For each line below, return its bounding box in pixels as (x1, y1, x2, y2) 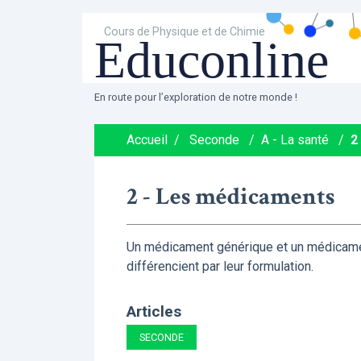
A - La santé (261, 132, 329, 147)
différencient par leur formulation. (127, 259, 313, 274)
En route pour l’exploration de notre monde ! (94, 91, 297, 103)
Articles (127, 302, 181, 321)
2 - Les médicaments (127, 180, 334, 213)
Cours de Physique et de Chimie (104, 25, 265, 38)
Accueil (127, 132, 168, 147)
